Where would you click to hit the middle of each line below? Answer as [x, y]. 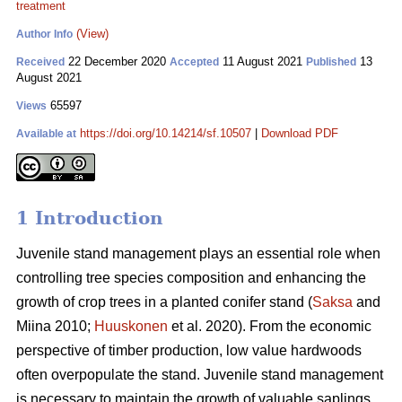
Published [331, 62]
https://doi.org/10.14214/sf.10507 [166, 133]
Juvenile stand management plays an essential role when [198, 254]
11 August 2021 [262, 61]
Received [40, 62]
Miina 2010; [55, 327]
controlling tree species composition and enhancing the [191, 278]
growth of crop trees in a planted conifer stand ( [164, 302]
